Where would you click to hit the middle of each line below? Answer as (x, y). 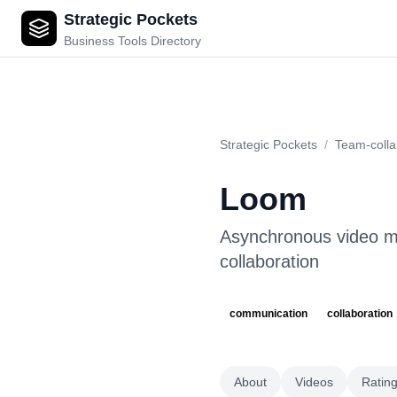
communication (269, 314)
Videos (314, 382)
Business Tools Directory (132, 41)
